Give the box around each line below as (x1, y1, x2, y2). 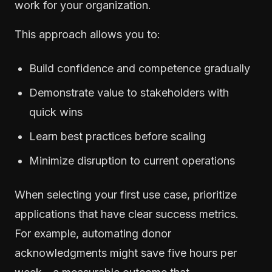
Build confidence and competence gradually (29, 61, 250, 75)
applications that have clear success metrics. (15, 207, 239, 220)
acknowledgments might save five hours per (15, 246, 237, 259)
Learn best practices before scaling (29, 129, 206, 143)
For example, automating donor (15, 226, 171, 240)
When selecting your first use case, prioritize (15, 188, 237, 201)
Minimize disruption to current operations (29, 154, 235, 167)
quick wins (29, 105, 83, 118)
